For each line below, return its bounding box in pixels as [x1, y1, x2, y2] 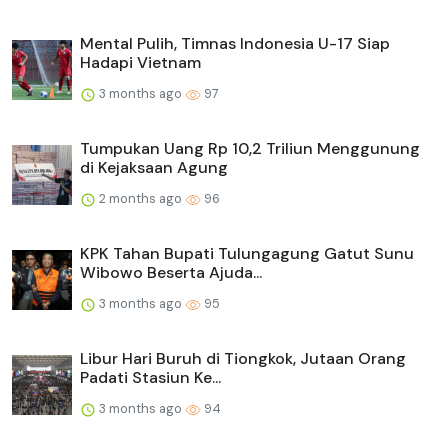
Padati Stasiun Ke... [80, 366, 221, 388]
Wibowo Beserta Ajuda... [80, 261, 262, 283]
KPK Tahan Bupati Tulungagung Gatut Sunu [80, 242, 414, 264]
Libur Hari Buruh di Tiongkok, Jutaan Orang [80, 347, 406, 369]
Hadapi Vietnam [80, 51, 201, 73]
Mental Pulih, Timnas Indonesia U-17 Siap [80, 32, 390, 54]
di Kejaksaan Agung [80, 156, 228, 178]
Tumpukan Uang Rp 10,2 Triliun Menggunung [80, 137, 420, 159]
